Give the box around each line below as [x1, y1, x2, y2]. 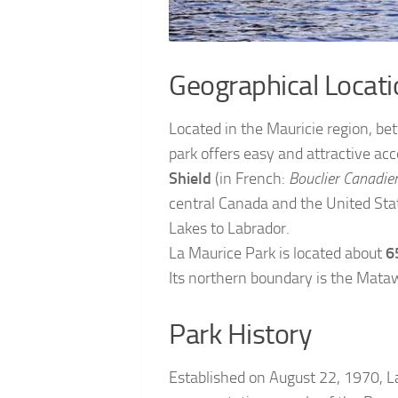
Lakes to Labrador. [169, 219, 290, 239]
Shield [169, 169, 211, 189]
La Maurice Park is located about [169, 243, 386, 264]
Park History [169, 318, 311, 352]
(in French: [211, 169, 289, 189]
